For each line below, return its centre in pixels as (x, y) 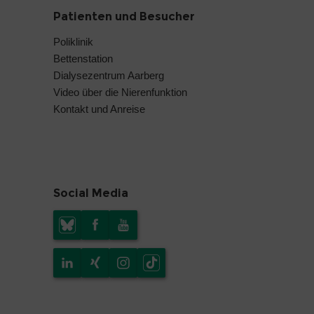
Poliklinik (73, 41)
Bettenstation (83, 58)
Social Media (91, 193)
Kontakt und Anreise (99, 109)
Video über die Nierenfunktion (120, 92)
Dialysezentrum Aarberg (109, 75)
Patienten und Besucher (124, 16)
